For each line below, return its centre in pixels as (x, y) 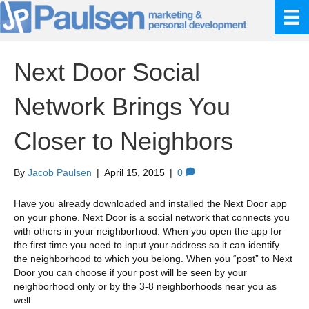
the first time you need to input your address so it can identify (147, 245)
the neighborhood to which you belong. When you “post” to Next (153, 259)
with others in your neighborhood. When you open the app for (148, 231)
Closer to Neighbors (123, 141)
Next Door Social (107, 72)
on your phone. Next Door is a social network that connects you (152, 218)
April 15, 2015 (134, 173)
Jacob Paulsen (60, 173)
